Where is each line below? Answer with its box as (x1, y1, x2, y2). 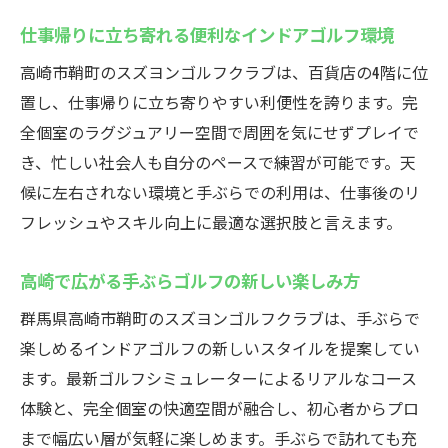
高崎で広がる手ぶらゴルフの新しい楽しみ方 (20, 267, 360, 293)
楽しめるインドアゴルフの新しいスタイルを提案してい (20, 336, 420, 360)
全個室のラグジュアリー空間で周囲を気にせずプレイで (20, 120, 419, 144)
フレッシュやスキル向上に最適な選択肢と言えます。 (20, 210, 402, 234)
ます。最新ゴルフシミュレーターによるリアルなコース (20, 366, 417, 390)
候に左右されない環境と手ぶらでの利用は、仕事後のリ (20, 180, 420, 204)
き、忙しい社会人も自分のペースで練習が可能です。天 (20, 150, 416, 174)
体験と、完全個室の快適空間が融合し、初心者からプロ (20, 396, 419, 420)
